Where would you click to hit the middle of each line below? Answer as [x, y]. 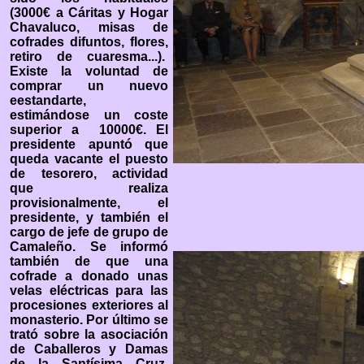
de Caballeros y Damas [89, 349]
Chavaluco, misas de [89, 27]
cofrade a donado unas [89, 276]
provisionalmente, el [89, 203]
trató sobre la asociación [89, 334]
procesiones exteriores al [89, 305]
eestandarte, [48, 100]
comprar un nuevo [89, 86]
